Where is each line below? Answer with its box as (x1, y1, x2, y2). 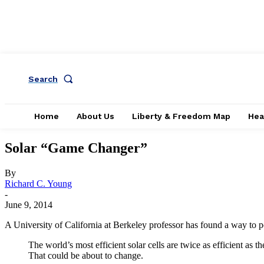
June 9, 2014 (5, 199, 52, 210)
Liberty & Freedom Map (132, 111, 230, 121)
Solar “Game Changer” (5, 140, 147, 156)
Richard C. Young (5, 178, 72, 189)
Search (28, 74, 58, 84)
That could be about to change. (28, 250, 143, 260)
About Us (77, 111, 114, 121)
